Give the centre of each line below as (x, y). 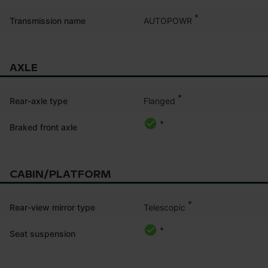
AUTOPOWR (168, 20)
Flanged (159, 100)
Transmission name (48, 20)
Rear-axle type (39, 100)
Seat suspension (42, 233)
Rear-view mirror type (52, 207)
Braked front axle (43, 127)
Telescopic (165, 207)
